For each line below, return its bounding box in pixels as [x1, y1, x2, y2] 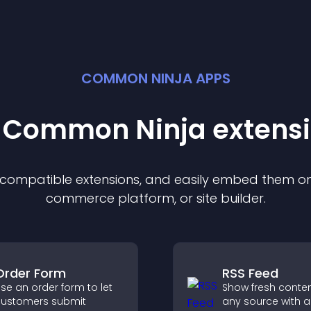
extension [76, 171, 133, 188]
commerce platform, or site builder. [45, 190, 266, 207]
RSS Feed [222, 264, 278, 282]
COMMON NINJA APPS [81, 69, 230, 88]
